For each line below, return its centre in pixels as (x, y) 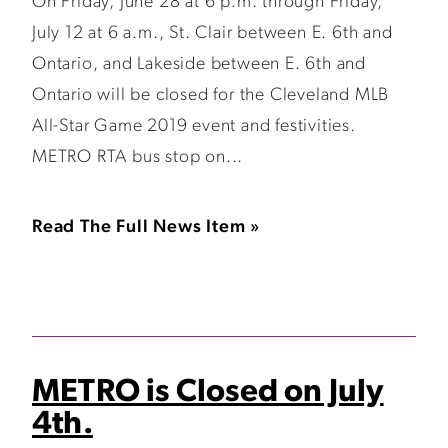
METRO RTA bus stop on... (138, 157)
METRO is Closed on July (208, 393)
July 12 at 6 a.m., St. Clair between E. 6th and (212, 33)
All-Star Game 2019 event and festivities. (194, 126)
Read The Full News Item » (146, 227)
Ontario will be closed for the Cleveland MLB (211, 95)
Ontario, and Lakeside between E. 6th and (199, 64)
